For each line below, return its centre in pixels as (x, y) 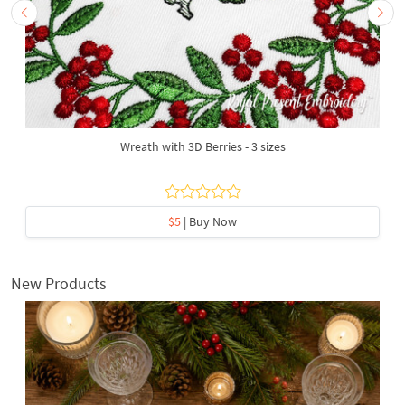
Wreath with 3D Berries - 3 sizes (202, 146)
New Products (59, 283)
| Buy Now (209, 221)
